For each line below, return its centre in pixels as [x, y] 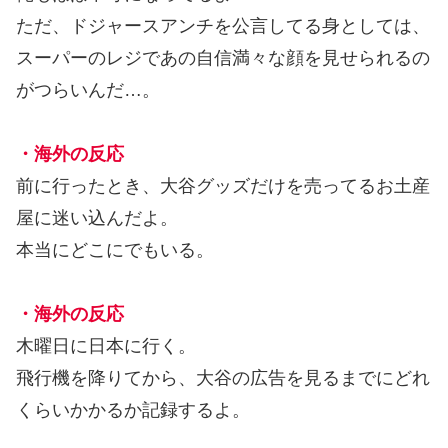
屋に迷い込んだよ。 [97, 218]
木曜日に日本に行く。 [106, 346]
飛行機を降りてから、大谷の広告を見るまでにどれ [223, 378]
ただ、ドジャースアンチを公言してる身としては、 [223, 26]
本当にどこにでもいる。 [115, 250]
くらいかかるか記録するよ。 [133, 410]
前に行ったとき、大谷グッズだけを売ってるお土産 [223, 186]
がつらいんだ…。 [88, 90]
